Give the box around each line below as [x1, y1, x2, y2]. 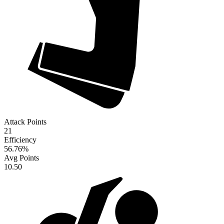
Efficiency [4, 135, 36, 144]
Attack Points [4, 117, 46, 126]
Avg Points [4, 153, 39, 162]
